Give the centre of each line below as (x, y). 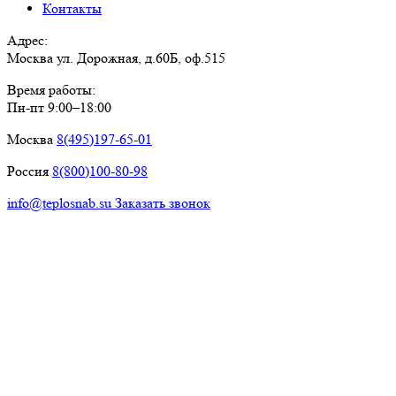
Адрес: (27, 40)
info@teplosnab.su (61, 202)
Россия (30, 171)
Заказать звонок (163, 202)
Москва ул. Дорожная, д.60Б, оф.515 (116, 57)
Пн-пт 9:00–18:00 (59, 107)
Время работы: (51, 89)
